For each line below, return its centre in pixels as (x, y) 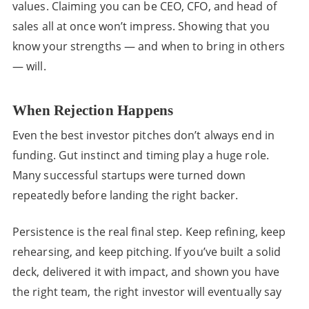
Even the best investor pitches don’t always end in (143, 135)
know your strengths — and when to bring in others (148, 46)
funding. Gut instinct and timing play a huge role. (140, 155)
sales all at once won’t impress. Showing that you (141, 26)
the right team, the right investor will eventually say (147, 292)
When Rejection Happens (93, 110)
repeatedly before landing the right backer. (125, 195)
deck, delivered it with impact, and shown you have (146, 272)
